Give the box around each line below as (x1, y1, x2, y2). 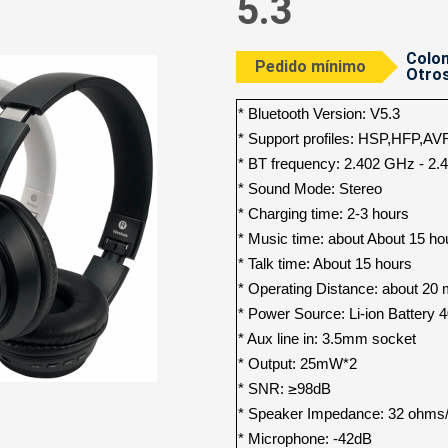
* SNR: (238, 380, 288, 397)
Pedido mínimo (255, 57, 367, 76)
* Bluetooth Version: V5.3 (238, 105, 400, 122)
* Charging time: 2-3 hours (238, 205, 409, 222)
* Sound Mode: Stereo (238, 180, 382, 197)
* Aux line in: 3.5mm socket (238, 330, 420, 347)
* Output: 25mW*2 (238, 355, 357, 372)
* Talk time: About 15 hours (238, 255, 412, 272)
